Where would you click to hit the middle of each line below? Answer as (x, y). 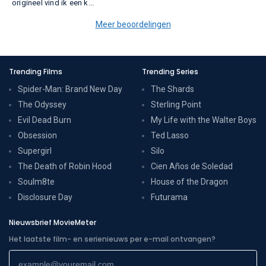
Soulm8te (36, 181)
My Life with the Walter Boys (204, 120)
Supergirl (35, 151)
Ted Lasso (170, 135)
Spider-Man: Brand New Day (70, 89)
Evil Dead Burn (45, 120)
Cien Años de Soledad (192, 166)
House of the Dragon (189, 181)
